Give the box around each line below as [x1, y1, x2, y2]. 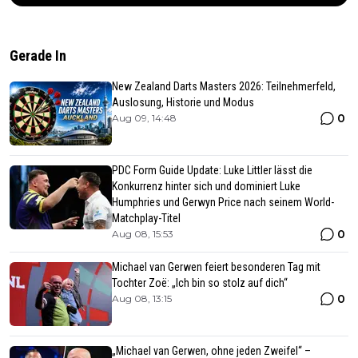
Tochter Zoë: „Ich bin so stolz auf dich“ [112, 276, 288, 289]
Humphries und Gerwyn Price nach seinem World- [112, 195, 334, 209]
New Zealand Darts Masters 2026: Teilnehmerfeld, [112, 79, 336, 93]
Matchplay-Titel [112, 211, 181, 225]
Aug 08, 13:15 [112, 292, 172, 304]
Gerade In [10, 46, 66, 64]
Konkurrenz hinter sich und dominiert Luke [112, 179, 300, 193]
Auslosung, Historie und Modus [112, 95, 254, 109]
